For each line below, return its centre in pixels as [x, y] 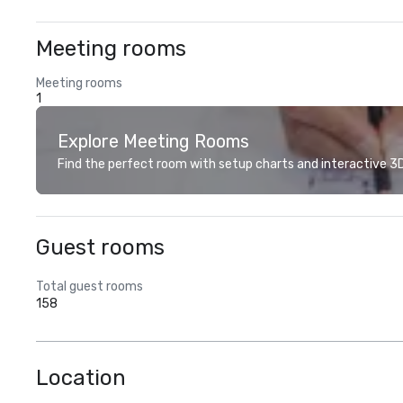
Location [81, 378]
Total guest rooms [90, 287]
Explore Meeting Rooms [153, 141]
